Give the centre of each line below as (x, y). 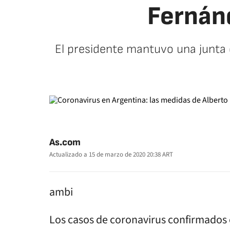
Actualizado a (68, 155)
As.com (65, 142)
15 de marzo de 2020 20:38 (125, 155)
